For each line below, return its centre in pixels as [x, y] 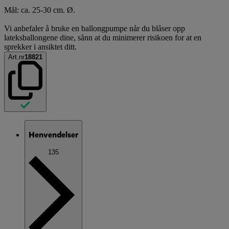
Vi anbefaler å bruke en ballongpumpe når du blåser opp [95, 28]
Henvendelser [53, 135]
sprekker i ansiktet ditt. [40, 47]
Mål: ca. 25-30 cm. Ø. [40, 10]
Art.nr [16, 57]
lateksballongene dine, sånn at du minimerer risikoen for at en [103, 37]
